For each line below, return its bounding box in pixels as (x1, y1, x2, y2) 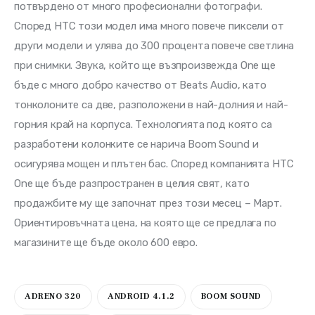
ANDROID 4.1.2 (108, 291, 175, 302)
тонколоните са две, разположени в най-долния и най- (14, 98, 288, 112)
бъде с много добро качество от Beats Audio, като (14, 79, 269, 92)
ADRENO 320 (25, 291, 82, 302)
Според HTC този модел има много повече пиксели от (14, 20, 287, 33)
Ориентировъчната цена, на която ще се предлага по (14, 217, 279, 230)
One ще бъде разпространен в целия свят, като (14, 177, 252, 191)
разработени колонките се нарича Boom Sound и (14, 138, 262, 151)
